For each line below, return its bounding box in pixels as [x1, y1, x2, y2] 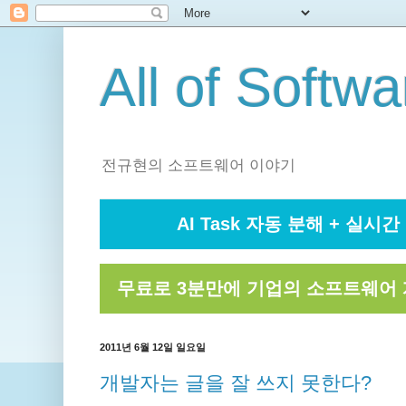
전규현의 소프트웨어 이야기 [101, 157, 295, 175]
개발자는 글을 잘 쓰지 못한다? [99, 371, 372, 394]
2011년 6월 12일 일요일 [99, 342, 206, 353]
